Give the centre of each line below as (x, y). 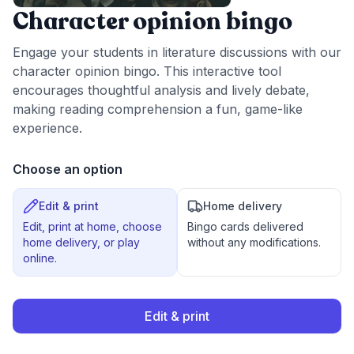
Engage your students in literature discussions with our (177, 53)
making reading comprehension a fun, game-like (158, 109)
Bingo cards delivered (245, 227)
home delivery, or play (81, 243)
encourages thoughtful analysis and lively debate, (161, 90)
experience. (47, 128)
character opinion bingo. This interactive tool (147, 72)
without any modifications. (254, 243)
